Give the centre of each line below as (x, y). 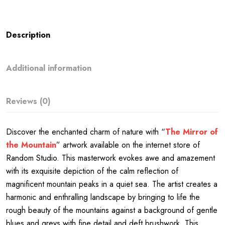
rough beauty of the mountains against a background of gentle (112, 210)
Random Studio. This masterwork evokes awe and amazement (111, 158)
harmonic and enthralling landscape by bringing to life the (103, 197)
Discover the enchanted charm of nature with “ (86, 132)
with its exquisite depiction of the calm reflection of (92, 171)
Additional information (49, 68)
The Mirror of (192, 132)
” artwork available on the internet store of (128, 145)
